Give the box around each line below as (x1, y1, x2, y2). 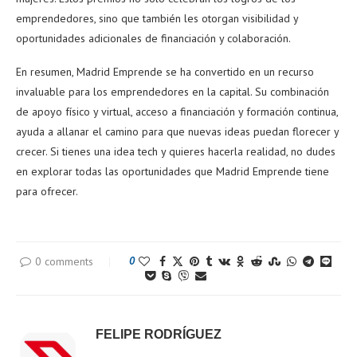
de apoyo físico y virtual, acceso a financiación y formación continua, (16, 104, 338, 119)
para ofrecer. (16, 183, 78, 198)
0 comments (34, 253, 93, 269)
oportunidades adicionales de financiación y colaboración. (16, 30, 291, 45)
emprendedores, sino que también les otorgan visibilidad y (16, 10, 298, 25)
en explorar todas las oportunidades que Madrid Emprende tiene (16, 163, 329, 178)
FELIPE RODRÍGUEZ (96, 327, 222, 341)
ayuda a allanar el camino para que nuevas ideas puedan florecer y (16, 124, 339, 139)
